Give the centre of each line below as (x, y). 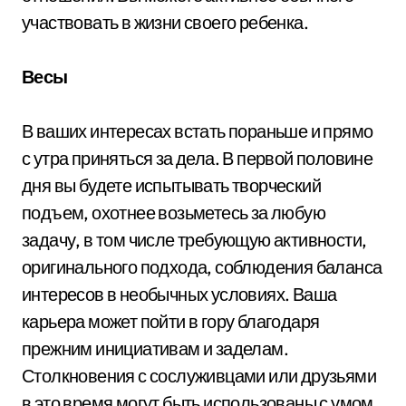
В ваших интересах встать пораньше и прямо (198, 130)
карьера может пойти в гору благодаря (171, 321)
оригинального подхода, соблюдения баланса (202, 266)
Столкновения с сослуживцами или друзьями (199, 375)
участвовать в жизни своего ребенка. (165, 22)
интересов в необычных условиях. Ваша (179, 294)
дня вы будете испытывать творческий (171, 185)
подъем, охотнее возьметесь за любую (174, 212)
